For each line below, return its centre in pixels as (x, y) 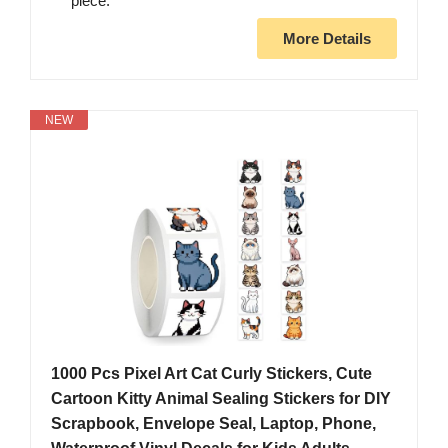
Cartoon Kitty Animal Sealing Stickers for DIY (221, 399)
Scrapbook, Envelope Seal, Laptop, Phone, (213, 424)
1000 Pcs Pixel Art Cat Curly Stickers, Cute (211, 374)
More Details (327, 39)
